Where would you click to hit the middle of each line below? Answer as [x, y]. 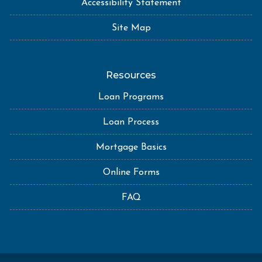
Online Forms [131, 172]
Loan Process [131, 122]
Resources [131, 75]
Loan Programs [131, 97]
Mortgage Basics [131, 147]
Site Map [131, 28]
